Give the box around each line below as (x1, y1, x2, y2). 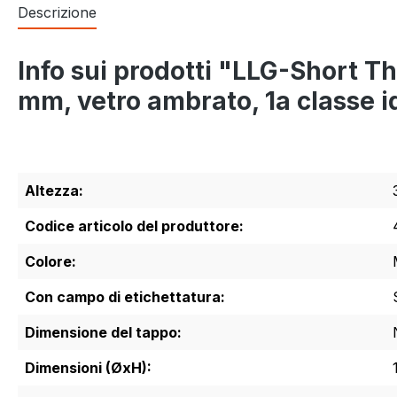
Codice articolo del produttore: (25, 216, 244, 235)
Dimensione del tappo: (25, 323, 182, 341)
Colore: (25, 252, 76, 270)
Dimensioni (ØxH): (25, 358, 152, 377)
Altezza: (25, 181, 83, 199)
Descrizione (18, 3, 97, 21)
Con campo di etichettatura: (25, 287, 225, 306)
